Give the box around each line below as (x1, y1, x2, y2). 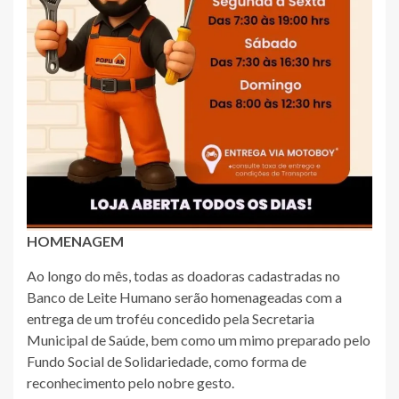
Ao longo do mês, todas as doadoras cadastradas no (27, 267, 340, 285)
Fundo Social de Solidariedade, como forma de (27, 353, 306, 370)
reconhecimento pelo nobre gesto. (27, 374, 234, 392)
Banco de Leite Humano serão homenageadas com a (27, 289, 342, 306)
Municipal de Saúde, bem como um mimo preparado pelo (27, 331, 370, 349)
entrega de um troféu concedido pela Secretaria (27, 310, 314, 328)
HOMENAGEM (27, 232, 124, 250)
